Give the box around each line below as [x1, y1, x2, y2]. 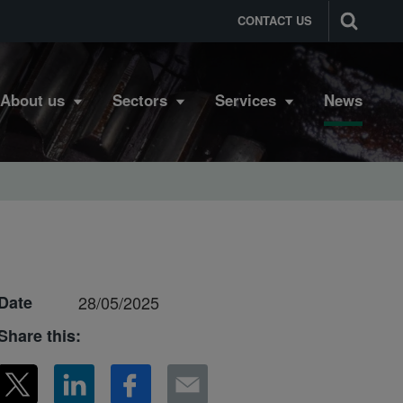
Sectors [112, 88, 168, 111]
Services [215, 88, 277, 111]
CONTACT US [237, 12, 312, 30]
